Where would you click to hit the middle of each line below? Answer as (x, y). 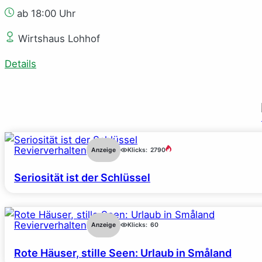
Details (20, 63)
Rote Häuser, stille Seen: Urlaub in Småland (123, 253)
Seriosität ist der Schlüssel (82, 178)
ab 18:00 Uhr (45, 13)
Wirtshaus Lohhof (58, 38)
